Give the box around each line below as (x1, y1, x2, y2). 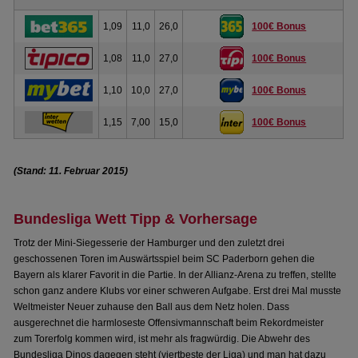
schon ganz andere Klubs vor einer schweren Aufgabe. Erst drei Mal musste (14, 285, 342, 296)
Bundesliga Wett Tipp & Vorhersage (14, 211, 258, 227)
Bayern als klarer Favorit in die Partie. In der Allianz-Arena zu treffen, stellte (14, 269, 337, 280)
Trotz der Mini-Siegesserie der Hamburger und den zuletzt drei (14, 237, 285, 249)
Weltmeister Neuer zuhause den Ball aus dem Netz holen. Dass (14, 301, 290, 312)
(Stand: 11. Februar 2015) (14, 165, 129, 177)
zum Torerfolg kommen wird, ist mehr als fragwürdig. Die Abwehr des (14, 333, 311, 344)
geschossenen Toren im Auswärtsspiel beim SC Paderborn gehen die (14, 253, 316, 265)
